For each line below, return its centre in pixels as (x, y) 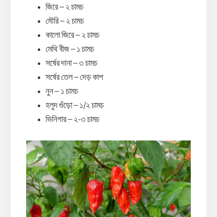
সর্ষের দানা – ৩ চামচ (71, 63)
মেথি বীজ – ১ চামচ (70, 49)
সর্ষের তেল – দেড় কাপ (74, 77)
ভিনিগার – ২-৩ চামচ (72, 119)
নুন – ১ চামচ (62, 91)
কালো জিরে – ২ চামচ (72, 35)
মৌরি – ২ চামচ (64, 21)
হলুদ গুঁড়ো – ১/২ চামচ (74, 105)
